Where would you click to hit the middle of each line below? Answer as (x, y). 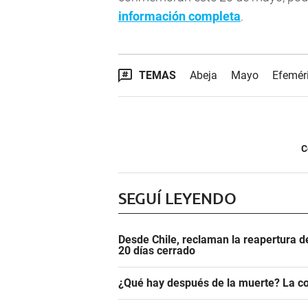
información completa (179, 16)
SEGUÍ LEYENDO (177, 198)
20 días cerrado (157, 251)
